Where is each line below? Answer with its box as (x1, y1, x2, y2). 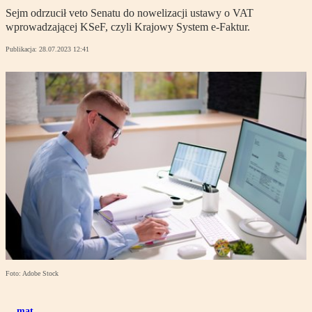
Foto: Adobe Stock (6, 270, 58, 278)
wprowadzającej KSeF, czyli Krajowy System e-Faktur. (6, 21, 250, 33)
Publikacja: (6, 45, 39, 54)
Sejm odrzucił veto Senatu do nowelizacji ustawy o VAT (6, 7, 253, 19)
